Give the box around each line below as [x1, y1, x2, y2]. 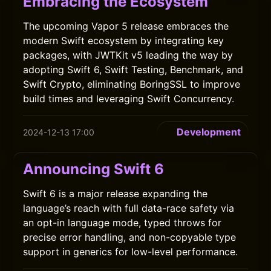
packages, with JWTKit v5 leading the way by [23, 49, 233, 61]
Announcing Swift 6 [23, 160, 165, 178]
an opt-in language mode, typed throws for [23, 217, 222, 229]
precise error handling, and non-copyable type [23, 231, 237, 243]
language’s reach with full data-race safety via [23, 202, 235, 214]
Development [176, 126, 241, 138]
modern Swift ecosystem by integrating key [23, 34, 224, 47]
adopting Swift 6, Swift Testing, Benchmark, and [23, 64, 244, 76]
